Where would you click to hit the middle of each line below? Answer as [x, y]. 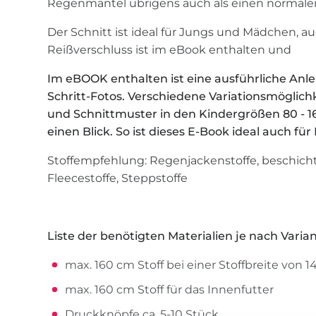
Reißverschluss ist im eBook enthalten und [170, 50]
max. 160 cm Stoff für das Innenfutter [170, 290]
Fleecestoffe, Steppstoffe [118, 178]
